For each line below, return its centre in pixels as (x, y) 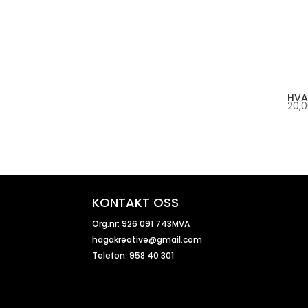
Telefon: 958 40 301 (133, 256)
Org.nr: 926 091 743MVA (141, 224)
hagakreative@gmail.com (147, 240)
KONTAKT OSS (136, 203)
